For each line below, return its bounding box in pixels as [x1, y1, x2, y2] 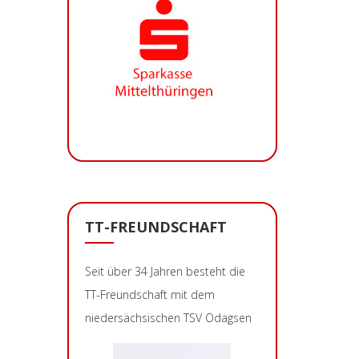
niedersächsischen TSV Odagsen [84, 309, 252, 325]
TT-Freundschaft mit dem [84, 286, 215, 302]
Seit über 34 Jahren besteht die [84, 263, 245, 279]
